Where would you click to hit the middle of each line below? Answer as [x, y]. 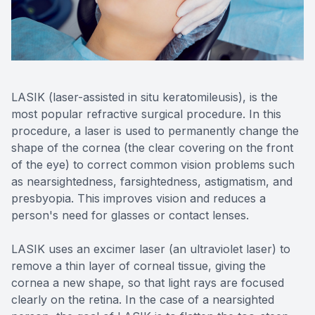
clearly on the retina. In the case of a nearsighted [143, 299]
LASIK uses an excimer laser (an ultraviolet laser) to [151, 249]
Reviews [36, 20]
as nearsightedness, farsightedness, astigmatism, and [152, 181]
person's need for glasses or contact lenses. [130, 215]
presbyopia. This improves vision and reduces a [139, 198]
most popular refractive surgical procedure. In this [146, 114]
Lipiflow [287, 20]
